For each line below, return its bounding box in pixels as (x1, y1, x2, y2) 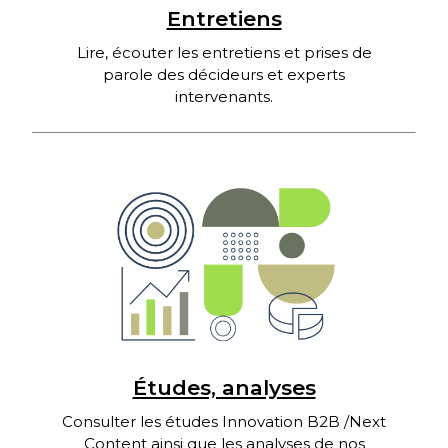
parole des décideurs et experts (103, 65, 345, 85)
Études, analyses (132, 375, 316, 401)
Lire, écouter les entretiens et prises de (76, 43, 372, 63)
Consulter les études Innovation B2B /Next (62, 412, 386, 432)
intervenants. (175, 87, 273, 107)
